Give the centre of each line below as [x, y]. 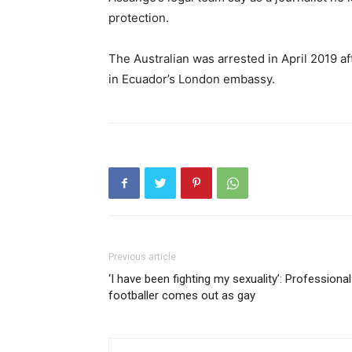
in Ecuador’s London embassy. [192, 79]
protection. [139, 18]
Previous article [142, 257]
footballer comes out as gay [182, 296]
